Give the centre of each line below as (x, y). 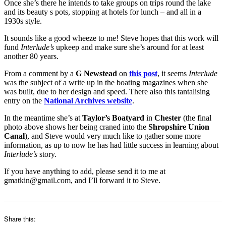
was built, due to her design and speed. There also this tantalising (107, 91)
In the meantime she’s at (43, 118)
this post (143, 73)
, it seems (173, 73)
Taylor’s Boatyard (113, 118)
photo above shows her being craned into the (76, 127)
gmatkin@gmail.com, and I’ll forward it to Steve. (82, 180)
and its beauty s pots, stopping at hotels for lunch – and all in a (103, 12)
